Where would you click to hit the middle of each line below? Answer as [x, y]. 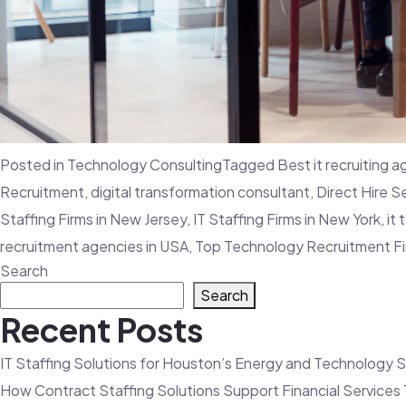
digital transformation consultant [200, 191]
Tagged [250, 164]
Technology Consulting [145, 164]
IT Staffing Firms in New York [287, 218]
